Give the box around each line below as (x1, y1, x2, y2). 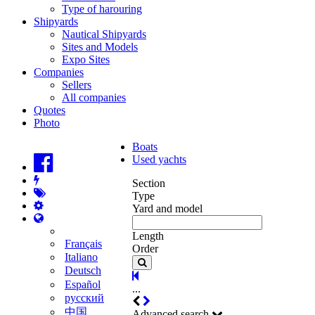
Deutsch (65, 264, 101, 277)
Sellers (62, 78, 91, 91)
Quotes (34, 103, 65, 116)
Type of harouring (62, 2, 142, 15)
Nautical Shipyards (62, 27, 146, 40)
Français (65, 237, 102, 250)
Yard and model (132, 202, 202, 214)
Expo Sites (62, 53, 110, 65)
